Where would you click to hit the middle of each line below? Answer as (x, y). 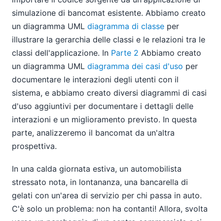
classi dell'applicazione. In (61, 53)
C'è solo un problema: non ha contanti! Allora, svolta (110, 209)
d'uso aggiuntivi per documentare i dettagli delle (103, 106)
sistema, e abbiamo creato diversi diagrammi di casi (109, 92)
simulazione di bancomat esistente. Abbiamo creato (109, 13)
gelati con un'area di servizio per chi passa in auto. (107, 196)
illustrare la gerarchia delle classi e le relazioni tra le (109, 39)
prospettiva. (34, 146)
